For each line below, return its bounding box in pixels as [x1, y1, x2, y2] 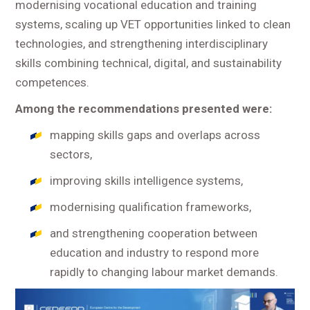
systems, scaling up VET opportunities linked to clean [15, 17, 291, 31]
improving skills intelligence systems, [50, 173, 244, 188]
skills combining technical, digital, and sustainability [15, 55, 282, 70]
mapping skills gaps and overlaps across [50, 127, 261, 142]
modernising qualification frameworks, [50, 199, 252, 214]
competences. [15, 75, 90, 89]
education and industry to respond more [50, 245, 259, 259]
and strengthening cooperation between [50, 226, 258, 240]
